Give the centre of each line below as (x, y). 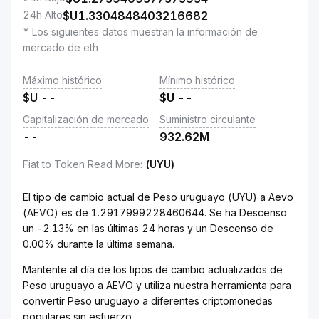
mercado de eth (61, 47)
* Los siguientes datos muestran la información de (140, 32)
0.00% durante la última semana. (99, 244)
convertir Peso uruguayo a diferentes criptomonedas (148, 301)
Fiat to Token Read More (82, 164)
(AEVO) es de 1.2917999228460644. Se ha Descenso (155, 213)
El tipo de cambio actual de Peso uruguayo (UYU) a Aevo (158, 197)
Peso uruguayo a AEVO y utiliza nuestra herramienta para (157, 285)
